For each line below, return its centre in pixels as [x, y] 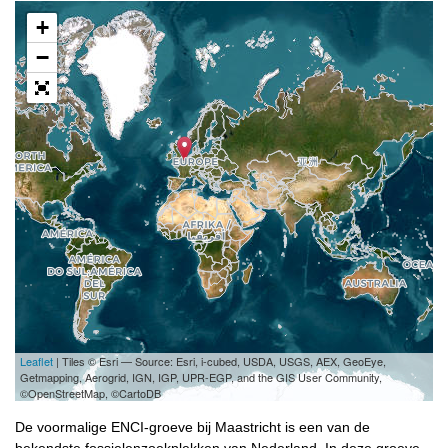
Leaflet [36, 361]
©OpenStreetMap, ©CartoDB [90, 393]
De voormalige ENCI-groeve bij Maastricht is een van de [192, 427]
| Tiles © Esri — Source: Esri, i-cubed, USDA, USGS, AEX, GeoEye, [219, 361]
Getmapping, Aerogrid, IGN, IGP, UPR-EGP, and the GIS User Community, [201, 377]
